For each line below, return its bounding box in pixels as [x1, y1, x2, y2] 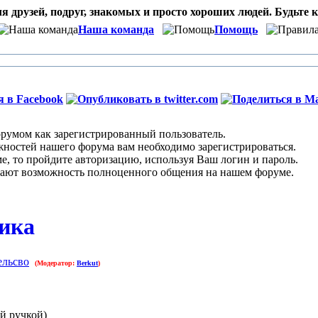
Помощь [214, 23, 258, 35]
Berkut [77, 258, 98, 267]
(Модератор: [35, 258, 77, 267]
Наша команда [78, 23, 154, 35]
